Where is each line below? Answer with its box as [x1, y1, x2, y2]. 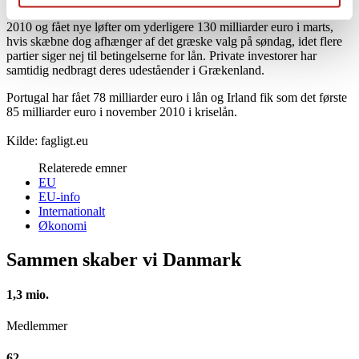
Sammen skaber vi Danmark [6, 248, 241, 270]
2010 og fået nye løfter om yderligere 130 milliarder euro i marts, [6, 19, 333, 34]
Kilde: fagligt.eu [6, 133, 88, 147]
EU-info [38, 189, 80, 204]
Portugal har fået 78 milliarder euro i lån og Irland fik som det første [6, 90, 347, 104]
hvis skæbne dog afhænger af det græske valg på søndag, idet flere [6, 34, 342, 48]
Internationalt [38, 204, 105, 218]
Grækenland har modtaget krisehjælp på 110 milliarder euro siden [6, 5, 337, 19]
